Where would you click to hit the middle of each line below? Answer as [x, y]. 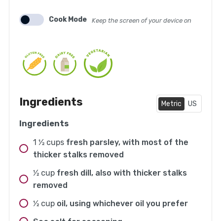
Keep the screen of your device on [141, 21]
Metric [172, 104]
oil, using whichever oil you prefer [122, 203]
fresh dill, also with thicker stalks [122, 173]
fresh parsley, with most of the [127, 142]
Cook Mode [68, 20]
